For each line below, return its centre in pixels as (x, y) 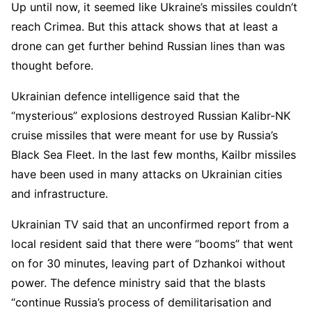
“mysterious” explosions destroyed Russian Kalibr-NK (151, 115)
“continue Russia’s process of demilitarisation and (141, 302)
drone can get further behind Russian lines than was (148, 46)
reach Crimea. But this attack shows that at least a (145, 26)
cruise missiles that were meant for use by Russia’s (145, 135)
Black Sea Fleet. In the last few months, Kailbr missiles (154, 154)
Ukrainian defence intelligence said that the (125, 96)
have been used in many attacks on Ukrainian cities (147, 174)
